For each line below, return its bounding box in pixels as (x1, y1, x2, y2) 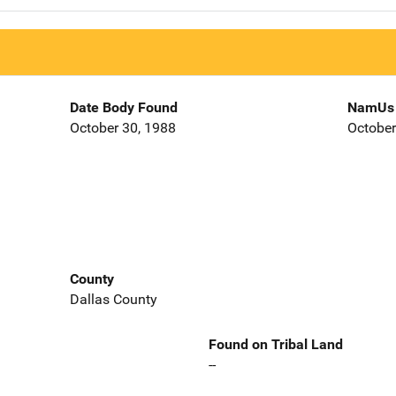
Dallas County (69, 290, 157, 308)
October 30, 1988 (69, 119, 176, 137)
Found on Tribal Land (209, 335, 343, 353)
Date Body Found (69, 99, 178, 117)
